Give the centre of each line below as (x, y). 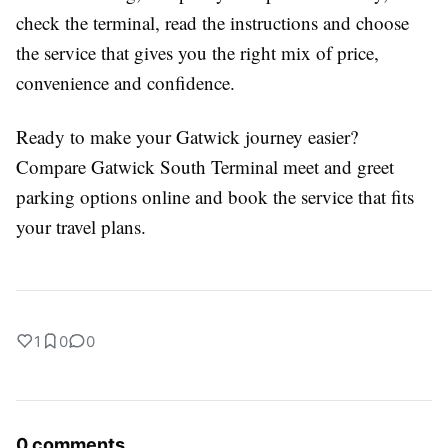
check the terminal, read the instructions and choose (212, 22)
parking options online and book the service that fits (215, 196)
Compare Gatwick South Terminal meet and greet (205, 166)
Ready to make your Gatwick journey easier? (187, 136)
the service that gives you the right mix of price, (197, 52)
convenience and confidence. (125, 82)
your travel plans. (81, 226)
